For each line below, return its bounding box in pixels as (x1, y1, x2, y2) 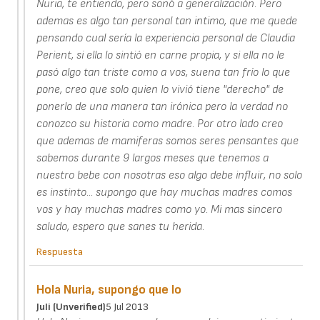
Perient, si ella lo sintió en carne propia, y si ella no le (36, 49, 285, 63)
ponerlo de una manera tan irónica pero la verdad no (36, 100, 289, 114)
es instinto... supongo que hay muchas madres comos (36, 186, 293, 200)
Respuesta (36, 246, 84, 259)
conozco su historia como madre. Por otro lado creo (36, 117, 284, 131)
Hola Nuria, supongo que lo (36, 282, 182, 298)
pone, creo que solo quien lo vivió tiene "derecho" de (36, 83, 284, 97)
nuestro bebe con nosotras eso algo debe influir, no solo (36, 169, 303, 183)
